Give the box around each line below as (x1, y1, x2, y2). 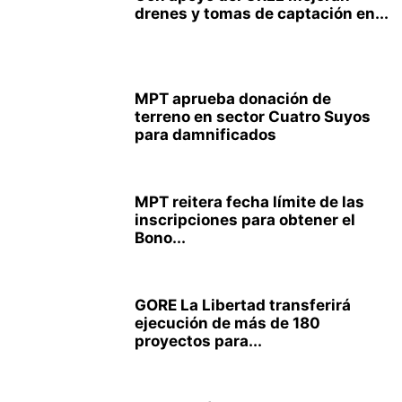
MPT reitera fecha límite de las (135, 193, 364, 211)
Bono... (135, 229, 186, 247)
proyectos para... (135, 332, 262, 350)
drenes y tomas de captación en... (135, 4, 389, 22)
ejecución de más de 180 (135, 314, 320, 332)
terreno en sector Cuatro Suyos (135, 108, 371, 126)
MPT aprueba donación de (135, 90, 331, 108)
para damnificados (135, 126, 276, 144)
